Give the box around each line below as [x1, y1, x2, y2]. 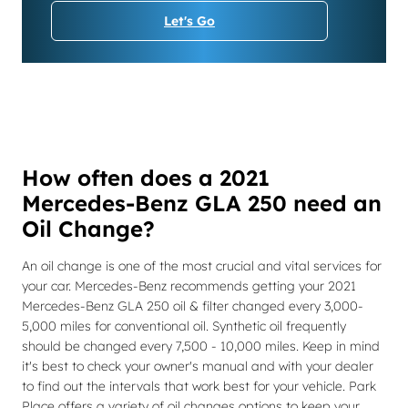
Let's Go [164, 13, 215, 29]
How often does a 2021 [22, 164, 270, 191]
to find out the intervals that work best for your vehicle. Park [22, 378, 376, 394]
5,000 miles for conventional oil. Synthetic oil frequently [22, 318, 346, 334]
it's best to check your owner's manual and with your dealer [22, 358, 373, 374]
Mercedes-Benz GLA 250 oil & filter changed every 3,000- [22, 298, 363, 314]
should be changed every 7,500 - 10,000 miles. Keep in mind [22, 338, 380, 354]
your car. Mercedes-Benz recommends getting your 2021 [22, 278, 356, 294]
